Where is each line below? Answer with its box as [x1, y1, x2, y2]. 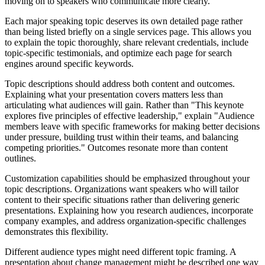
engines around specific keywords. [5, 59, 134, 69]
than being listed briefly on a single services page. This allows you [5, 27, 251, 37]
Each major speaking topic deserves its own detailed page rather [5, 16, 243, 27]
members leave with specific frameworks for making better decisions [5, 121, 260, 132]
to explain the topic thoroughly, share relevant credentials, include [5, 37, 248, 48]
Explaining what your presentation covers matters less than [5, 89, 223, 100]
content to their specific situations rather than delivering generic [5, 195, 240, 205]
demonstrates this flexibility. [5, 227, 108, 237]
